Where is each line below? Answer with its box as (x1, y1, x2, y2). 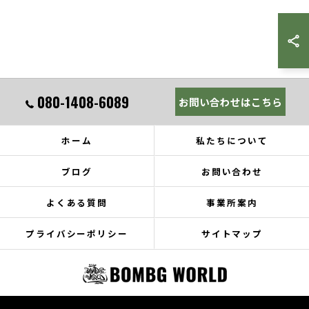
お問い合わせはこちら (178, 94, 282, 109)
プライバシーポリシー (25, 227, 129, 240)
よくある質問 (46, 196, 108, 209)
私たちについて (196, 134, 268, 147)
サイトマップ (201, 227, 263, 240)
